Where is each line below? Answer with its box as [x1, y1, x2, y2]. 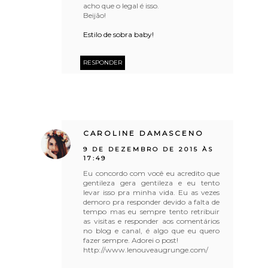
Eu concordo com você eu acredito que [83, 168, 220, 178]
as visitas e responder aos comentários [83, 216, 220, 226]
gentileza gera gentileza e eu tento [83, 178, 220, 187]
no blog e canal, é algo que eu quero [83, 226, 220, 235]
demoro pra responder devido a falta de [83, 197, 220, 206]
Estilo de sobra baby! [83, 29, 154, 39]
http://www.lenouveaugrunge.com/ [83, 245, 209, 254]
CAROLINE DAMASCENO [83, 129, 205, 138]
